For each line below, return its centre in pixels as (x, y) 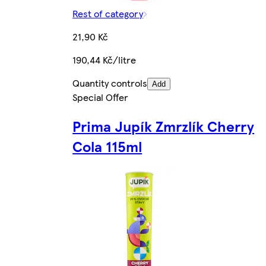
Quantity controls (110, 83)
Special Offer (101, 97)
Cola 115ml (107, 146)
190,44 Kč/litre (104, 59)
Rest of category (108, 13)
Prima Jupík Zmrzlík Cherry (164, 126)
